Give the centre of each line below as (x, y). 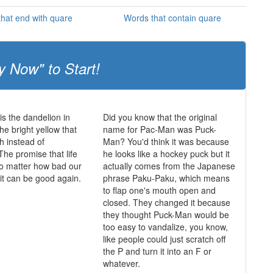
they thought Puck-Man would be (166, 214)
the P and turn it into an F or (157, 251)
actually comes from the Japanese (169, 166)
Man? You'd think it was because (166, 141)
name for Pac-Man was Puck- (159, 129)
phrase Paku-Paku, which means (166, 178)
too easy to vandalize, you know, (165, 227)
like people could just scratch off (164, 239)
